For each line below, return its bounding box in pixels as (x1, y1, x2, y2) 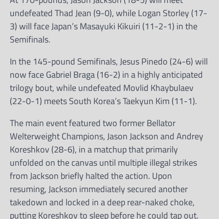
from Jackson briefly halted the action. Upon (10, 169, 172, 182)
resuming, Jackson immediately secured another (10, 182, 188, 196)
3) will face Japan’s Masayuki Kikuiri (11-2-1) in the (10, 20, 197, 33)
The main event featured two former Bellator (10, 116, 175, 130)
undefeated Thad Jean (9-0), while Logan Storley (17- (10, 6, 207, 20)
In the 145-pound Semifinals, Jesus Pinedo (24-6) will (10, 55, 208, 68)
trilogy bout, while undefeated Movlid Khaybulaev (10, 81, 194, 94)
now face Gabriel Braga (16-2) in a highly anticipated (10, 68, 203, 81)
